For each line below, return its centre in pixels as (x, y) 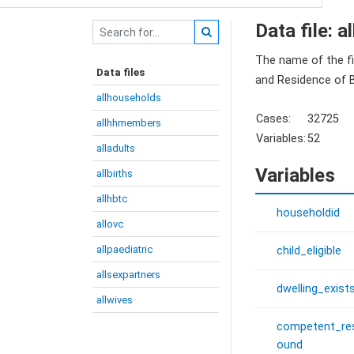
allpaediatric (124, 249)
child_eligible (309, 251)
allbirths (115, 173)
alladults (116, 148)
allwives (115, 300)
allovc (110, 224)
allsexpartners (128, 275)
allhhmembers (129, 123)
